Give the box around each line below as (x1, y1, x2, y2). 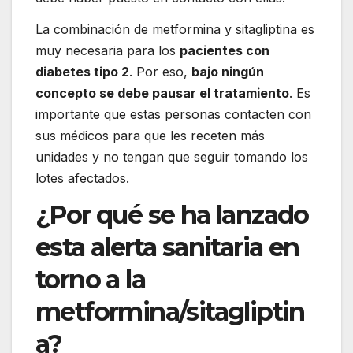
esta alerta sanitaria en (35, 232, 299, 263)
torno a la (35, 264, 145, 295)
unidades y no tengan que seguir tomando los (35, 148, 308, 165)
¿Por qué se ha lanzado (35, 199, 309, 231)
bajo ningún (191, 63, 264, 80)
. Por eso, (129, 63, 191, 80)
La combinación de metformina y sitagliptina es (35, 20, 314, 37)
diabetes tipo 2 (35, 63, 129, 80)
